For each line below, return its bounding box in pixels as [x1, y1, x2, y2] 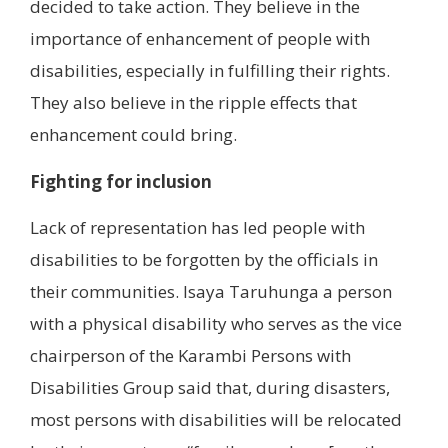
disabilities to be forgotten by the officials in [30, 247, 378, 271]
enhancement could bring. [30, 123, 241, 147]
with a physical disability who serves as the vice [30, 311, 402, 335]
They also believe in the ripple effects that [30, 91, 357, 115]
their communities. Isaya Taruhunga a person [30, 279, 392, 303]
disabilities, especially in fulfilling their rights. [30, 59, 390, 83]
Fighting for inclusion [30, 169, 212, 193]
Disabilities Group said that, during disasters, [30, 375, 390, 399]
